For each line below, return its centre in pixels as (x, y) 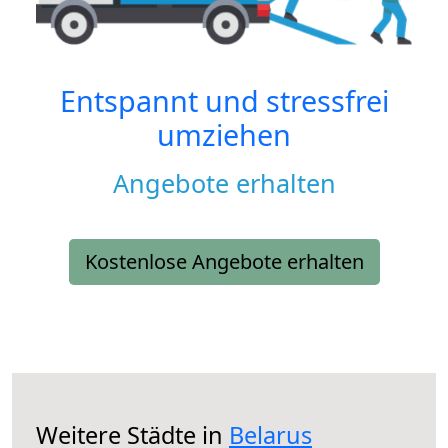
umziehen (224, 135)
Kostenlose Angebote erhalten (224, 262)
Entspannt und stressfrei (224, 101)
